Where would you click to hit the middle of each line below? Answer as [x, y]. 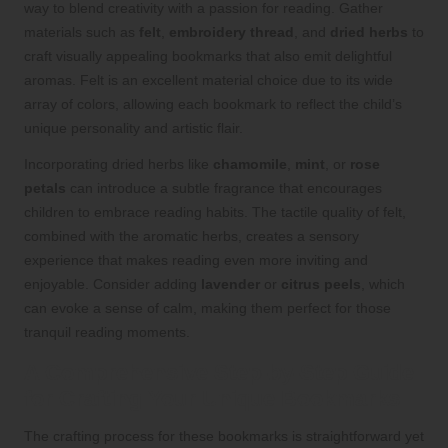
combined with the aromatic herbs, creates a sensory [191, 236]
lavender [230, 284]
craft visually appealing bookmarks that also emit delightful [208, 56]
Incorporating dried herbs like [118, 164]
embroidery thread [231, 32]
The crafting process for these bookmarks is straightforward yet [224, 436]
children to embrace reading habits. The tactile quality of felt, [215, 212]
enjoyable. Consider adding [112, 284]
